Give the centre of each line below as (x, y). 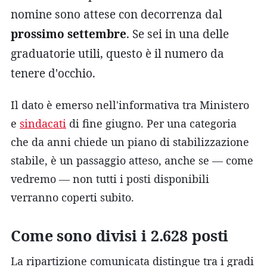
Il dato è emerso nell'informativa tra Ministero (130, 105)
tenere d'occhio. (53, 73)
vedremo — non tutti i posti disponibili (110, 178)
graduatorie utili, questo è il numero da (117, 53)
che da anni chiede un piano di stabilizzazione (130, 142)
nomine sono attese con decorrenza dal (117, 14)
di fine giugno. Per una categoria (151, 123)
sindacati (43, 123)
